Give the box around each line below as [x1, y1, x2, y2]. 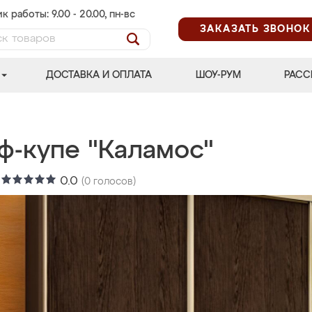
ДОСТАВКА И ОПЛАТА [46, 70, 153, 80]
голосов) [91, 177, 136, 187]
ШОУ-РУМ [195, 70, 241, 80]
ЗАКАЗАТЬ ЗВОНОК [200, 24, 311, 34]
